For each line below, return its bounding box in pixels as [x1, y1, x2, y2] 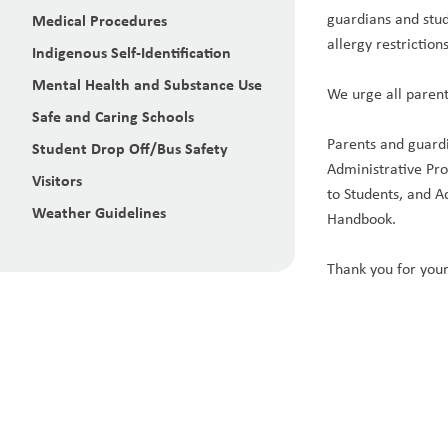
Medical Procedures [32, 9, 167, 31]
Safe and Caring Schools [32, 105, 194, 127]
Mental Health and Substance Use [32, 73, 262, 95]
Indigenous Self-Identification [32, 41, 231, 63]
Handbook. [327, 208, 397, 229]
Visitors [32, 169, 82, 191]
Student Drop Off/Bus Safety [32, 137, 228, 159]
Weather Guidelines [32, 201, 166, 223]
